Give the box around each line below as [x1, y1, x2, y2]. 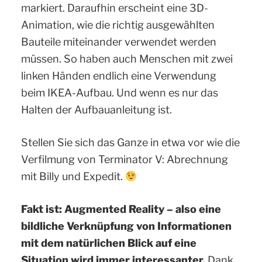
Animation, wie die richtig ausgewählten [21, 18, 215, 31]
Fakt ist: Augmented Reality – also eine [21, 202, 221, 215]
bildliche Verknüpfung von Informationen [21, 219, 232, 232]
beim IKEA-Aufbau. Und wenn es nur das [21, 86, 218, 99]
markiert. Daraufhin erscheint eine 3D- [21, 1, 208, 14]
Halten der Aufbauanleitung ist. [21, 103, 172, 116]
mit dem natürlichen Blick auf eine [21, 236, 196, 249]
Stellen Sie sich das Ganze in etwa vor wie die [21, 136, 240, 149]
